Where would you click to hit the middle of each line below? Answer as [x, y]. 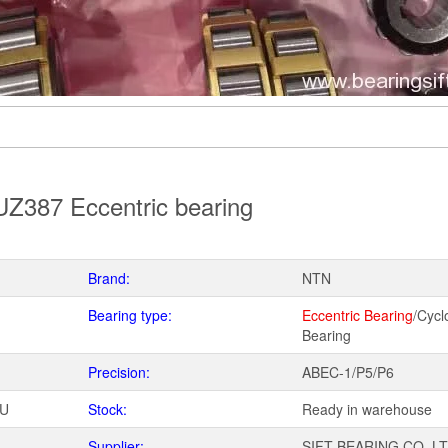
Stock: [107, 409]
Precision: [119, 372]
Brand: [109, 278]
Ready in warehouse [367, 409]
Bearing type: [130, 315]
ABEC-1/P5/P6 [348, 372]
